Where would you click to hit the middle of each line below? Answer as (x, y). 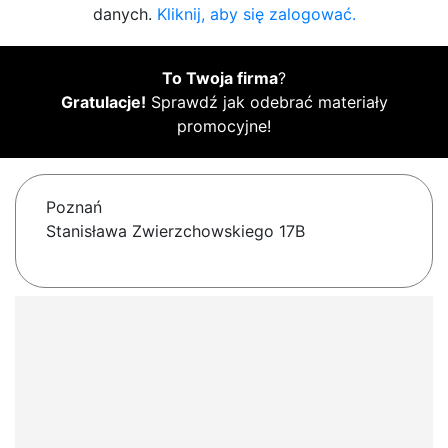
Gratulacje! (103, 102)
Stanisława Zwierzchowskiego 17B (175, 231)
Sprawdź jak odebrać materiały (266, 102)
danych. (124, 14)
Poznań (74, 207)
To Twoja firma (220, 78)
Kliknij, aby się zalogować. (256, 14)
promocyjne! (224, 126)
